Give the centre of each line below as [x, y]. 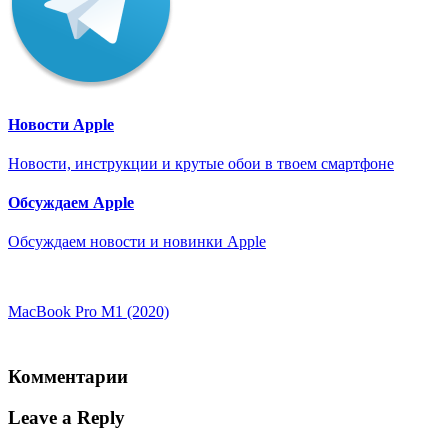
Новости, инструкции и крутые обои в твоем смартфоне [201, 163]
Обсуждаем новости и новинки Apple [137, 242]
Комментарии [68, 377]
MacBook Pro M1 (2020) [88, 312]
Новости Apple [61, 124]
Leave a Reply [66, 417]
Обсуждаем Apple [71, 203]
